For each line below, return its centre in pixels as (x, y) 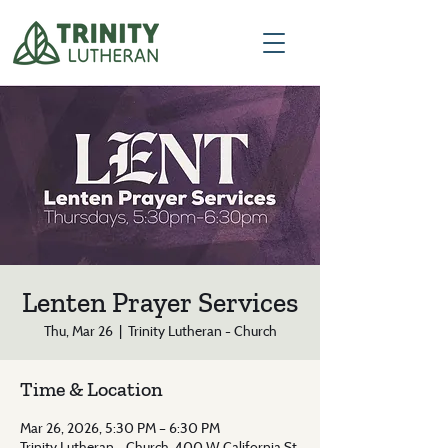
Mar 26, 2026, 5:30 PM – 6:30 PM (120, 427)
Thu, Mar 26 (78, 330)
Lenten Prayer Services (160, 302)
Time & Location (91, 389)
